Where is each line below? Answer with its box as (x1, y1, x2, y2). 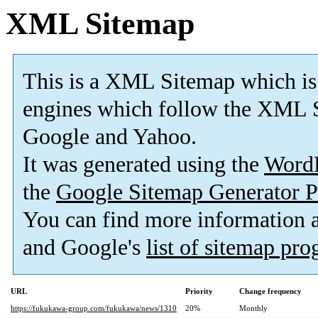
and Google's (23, 235, 146, 261)
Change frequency (239, 287, 302, 296)
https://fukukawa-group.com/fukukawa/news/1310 (11, 304, 177, 313)
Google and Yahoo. (23, 124, 197, 150)
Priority (185, 287, 213, 296)
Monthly (239, 304, 268, 313)
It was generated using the (23, 152, 264, 177)
